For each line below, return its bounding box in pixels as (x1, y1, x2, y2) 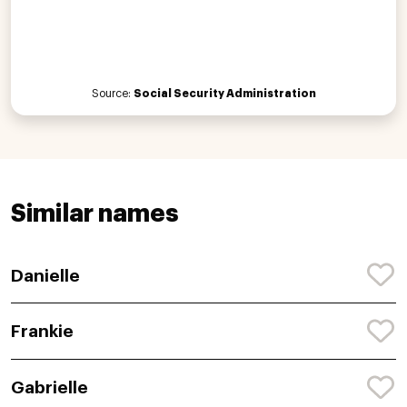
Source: (91, 87, 134, 99)
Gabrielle (11, 379, 88, 397)
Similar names (11, 201, 178, 226)
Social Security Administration (133, 87, 316, 99)
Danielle (11, 266, 80, 284)
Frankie (11, 323, 74, 341)
